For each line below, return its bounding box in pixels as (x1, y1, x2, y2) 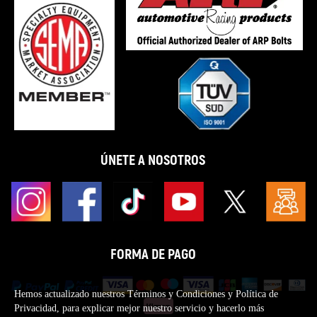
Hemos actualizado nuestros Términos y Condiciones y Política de (14, 289, 278, 299)
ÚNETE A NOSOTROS (100, 151, 205, 169)
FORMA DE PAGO (110, 245, 196, 263)
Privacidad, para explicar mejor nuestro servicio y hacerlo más (14, 303, 264, 313)
